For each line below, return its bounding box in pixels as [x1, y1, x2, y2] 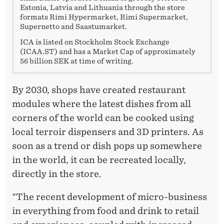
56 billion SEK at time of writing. [20, 56, 135, 65]
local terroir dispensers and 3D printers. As [12, 126, 203, 137]
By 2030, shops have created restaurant [12, 84, 185, 95]
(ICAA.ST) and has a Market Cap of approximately [20, 47, 195, 55]
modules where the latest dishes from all [12, 98, 191, 109]
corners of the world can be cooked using [12, 112, 194, 123]
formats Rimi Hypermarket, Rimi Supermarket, [20, 12, 188, 21]
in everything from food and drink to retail [12, 205, 199, 216]
